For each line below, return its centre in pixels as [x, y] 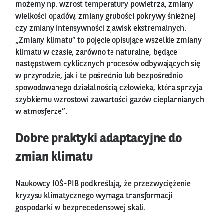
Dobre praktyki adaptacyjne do [99, 139]
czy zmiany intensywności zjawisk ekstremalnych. [101, 28]
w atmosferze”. [41, 112]
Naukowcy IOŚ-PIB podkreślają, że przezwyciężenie [103, 184]
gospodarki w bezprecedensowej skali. [81, 208]
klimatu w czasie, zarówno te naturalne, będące [97, 52]
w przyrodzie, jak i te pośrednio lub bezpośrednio [99, 76]
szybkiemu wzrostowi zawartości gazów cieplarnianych [110, 100]
